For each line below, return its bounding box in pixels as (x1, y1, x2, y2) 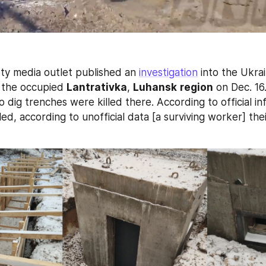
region (180, 81, 213, 94)
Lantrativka (66, 81, 127, 94)
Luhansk (133, 81, 177, 94)
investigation (139, 66, 198, 79)
